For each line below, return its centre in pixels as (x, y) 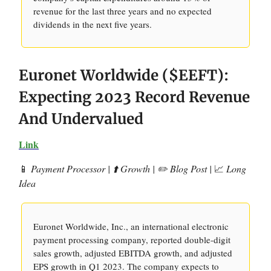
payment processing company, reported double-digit (132, 240)
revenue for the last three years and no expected (122, 11)
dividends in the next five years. (93, 24)
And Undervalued (81, 119)
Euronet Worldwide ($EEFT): (124, 75)
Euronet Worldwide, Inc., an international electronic (131, 226)
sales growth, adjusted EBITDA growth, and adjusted (133, 253)
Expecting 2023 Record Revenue (134, 97)
